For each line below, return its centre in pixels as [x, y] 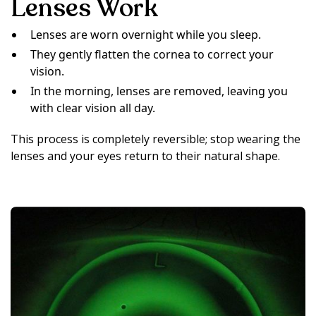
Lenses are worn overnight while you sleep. [146, 35]
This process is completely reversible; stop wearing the [156, 139]
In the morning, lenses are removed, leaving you [159, 91]
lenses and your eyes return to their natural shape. [145, 156]
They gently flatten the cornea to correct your [152, 55]
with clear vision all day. [93, 108]
